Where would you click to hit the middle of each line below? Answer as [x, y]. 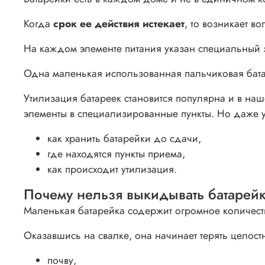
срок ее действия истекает [119, 23]
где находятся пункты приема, [116, 153]
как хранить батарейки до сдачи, [124, 138]
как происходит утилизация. [112, 169]
